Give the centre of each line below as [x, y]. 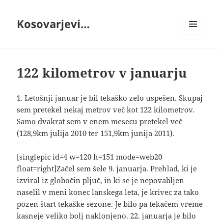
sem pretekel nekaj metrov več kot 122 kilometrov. [106, 110]
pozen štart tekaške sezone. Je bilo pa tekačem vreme [110, 204]
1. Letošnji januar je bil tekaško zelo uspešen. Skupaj [110, 98]
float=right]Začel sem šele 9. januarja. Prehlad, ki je [107, 169]
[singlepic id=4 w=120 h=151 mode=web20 [90, 157]
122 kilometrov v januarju [102, 73]
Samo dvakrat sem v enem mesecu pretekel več [100, 122]
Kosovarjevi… [54, 24]
